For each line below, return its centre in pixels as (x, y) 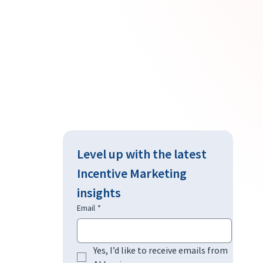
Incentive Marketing (131, 173)
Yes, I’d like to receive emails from (160, 250)
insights (99, 192)
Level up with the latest (141, 154)
